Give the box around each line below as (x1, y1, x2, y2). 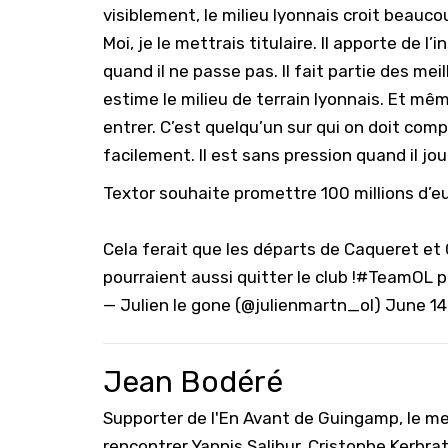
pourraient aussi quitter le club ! (103, 267, 356, 287)
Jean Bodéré (103, 364, 283, 400)
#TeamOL (356, 267, 433, 287)
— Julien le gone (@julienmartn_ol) (103, 295, 385, 315)
